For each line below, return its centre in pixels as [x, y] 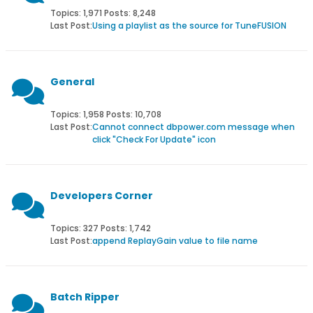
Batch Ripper [85, 297]
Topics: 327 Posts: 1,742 [101, 228]
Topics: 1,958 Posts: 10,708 [106, 114]
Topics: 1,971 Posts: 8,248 [103, 13]
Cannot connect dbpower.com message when [194, 127]
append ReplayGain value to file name [175, 241]
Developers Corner [102, 196]
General [72, 82]
